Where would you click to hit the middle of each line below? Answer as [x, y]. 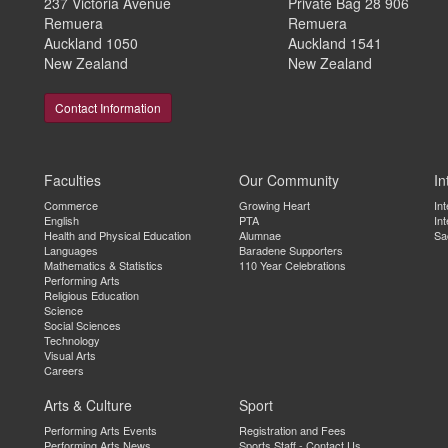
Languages [71, 250]
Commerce [71, 205]
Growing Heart [274, 205]
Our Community [289, 180]
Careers [64, 370]
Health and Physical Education [117, 235]
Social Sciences [82, 325]
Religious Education [91, 295]
